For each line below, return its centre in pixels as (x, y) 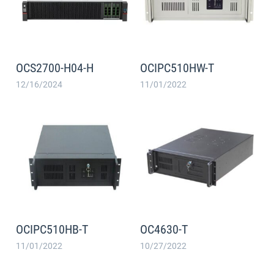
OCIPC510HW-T (177, 68)
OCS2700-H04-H (54, 68)
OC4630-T (164, 229)
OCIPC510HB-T (52, 229)
